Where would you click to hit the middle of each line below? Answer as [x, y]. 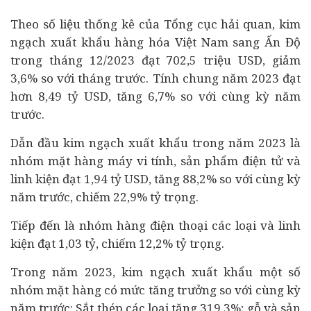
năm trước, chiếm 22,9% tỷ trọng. [104, 197]
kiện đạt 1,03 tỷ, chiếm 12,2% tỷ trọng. [117, 243]
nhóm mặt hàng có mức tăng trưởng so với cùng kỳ [155, 290]
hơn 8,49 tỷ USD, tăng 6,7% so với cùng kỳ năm [155, 96]
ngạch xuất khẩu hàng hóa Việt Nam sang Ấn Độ [155, 42]
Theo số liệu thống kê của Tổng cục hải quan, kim [155, 24]
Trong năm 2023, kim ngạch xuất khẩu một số [155, 272]
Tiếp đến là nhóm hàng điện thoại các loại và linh [155, 225]
